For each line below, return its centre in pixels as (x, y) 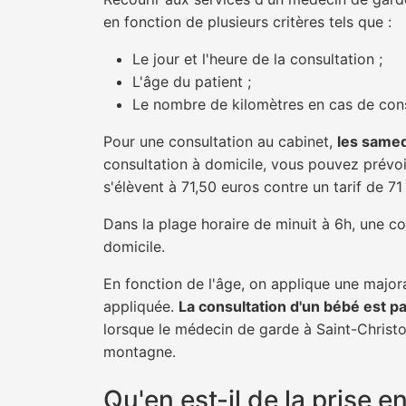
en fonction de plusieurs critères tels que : (247, 22)
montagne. (140, 352)
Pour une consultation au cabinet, (220, 141)
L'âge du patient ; (192, 82)
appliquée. (141, 306)
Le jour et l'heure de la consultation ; (257, 59)
